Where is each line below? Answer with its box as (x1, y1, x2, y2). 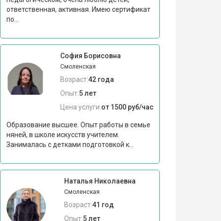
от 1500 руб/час (101, 103, 153, 111)
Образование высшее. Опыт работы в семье (6, 121, 150, 129)
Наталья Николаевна (64, 177, 136, 185)
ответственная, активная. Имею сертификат (6, 5, 150, 14)
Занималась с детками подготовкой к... (6, 141, 134, 149)
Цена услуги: (60, 103, 101, 111)
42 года (88, 75, 114, 84)
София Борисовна (60, 52, 121, 60)
